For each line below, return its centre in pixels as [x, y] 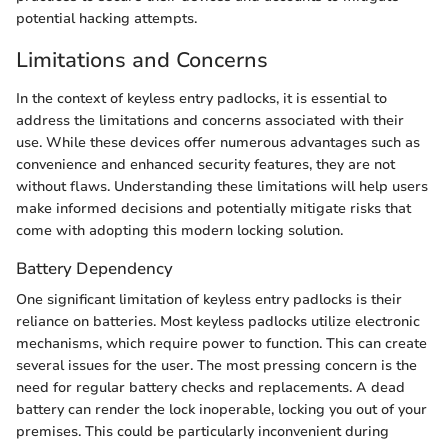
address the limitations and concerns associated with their [210, 120]
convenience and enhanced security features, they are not [205, 164]
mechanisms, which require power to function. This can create [221, 343]
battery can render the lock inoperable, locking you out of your [221, 409]
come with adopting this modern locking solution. [179, 230]
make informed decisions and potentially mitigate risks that [213, 208]
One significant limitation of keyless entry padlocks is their [209, 299]
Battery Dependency [94, 268]
